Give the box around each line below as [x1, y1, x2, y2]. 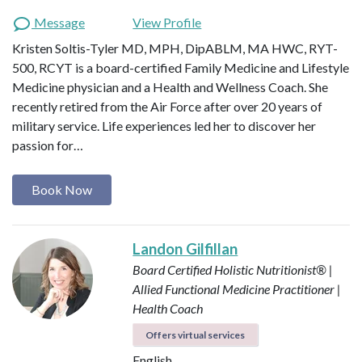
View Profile [133, 14, 202, 30]
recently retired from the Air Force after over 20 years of [12, 98, 322, 114]
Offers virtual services [145, 328, 246, 341]
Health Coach [133, 300, 204, 316]
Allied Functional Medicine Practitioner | [133, 280, 342, 297]
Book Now [32, 181, 92, 197]
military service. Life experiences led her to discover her [12, 117, 316, 133]
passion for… [12, 137, 83, 153]
